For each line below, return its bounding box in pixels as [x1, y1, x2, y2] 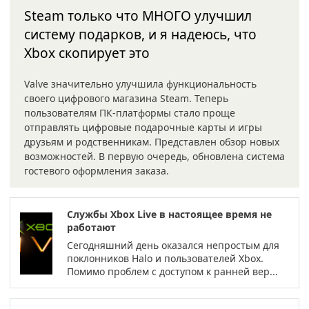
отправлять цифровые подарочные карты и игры [24, 121, 262, 134]
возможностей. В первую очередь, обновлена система [24, 150, 285, 163]
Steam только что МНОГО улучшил [24, 6, 252, 25]
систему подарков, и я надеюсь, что [24, 25, 257, 43]
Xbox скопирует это [24, 43, 150, 62]
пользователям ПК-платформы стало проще [24, 106, 235, 119]
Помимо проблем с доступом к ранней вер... [67, 265, 279, 278]
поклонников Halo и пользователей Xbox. [67, 252, 264, 265]
